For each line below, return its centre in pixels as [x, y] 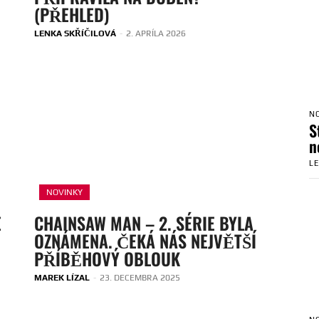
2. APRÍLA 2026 [156, 33]
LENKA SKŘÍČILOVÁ [75, 33]
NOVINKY [64, 193]
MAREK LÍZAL [62, 278]
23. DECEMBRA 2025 [140, 278]
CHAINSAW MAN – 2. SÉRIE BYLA [144, 223]
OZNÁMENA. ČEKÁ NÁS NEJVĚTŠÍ [145, 241]
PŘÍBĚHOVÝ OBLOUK [107, 259]
